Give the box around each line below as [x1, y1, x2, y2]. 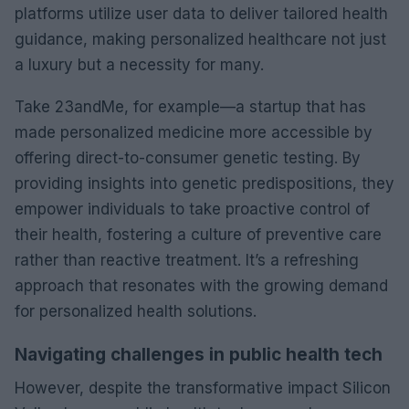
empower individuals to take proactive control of [15, 199, 370, 218]
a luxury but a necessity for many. [15, 55, 264, 74]
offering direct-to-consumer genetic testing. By [15, 148, 361, 167]
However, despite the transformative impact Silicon [15, 378, 391, 397]
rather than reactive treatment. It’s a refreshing [15, 250, 359, 269]
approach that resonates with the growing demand [15, 276, 388, 295]
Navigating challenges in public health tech [15, 343, 383, 365]
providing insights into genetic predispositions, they [15, 173, 394, 193]
